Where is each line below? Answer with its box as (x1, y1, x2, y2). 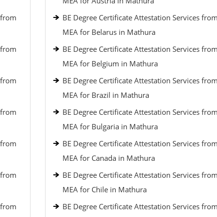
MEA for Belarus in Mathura (62, 27, 155, 37)
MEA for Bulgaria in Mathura (62, 122, 158, 131)
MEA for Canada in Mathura (62, 153, 155, 163)
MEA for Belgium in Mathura (62, 59, 158, 68)
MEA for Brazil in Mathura (62, 90, 149, 100)
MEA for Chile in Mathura (62, 185, 147, 194)
